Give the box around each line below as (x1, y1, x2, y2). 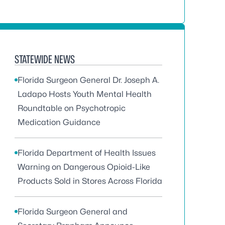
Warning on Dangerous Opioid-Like (18, 162, 150, 172)
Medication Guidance (18, 118, 100, 127)
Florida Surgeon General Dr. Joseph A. (18, 75, 159, 85)
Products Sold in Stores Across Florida (18, 176, 162, 186)
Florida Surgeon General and (18, 207, 128, 216)
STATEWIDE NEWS (15, 53, 75, 66)
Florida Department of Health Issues (18, 148, 156, 158)
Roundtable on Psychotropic (18, 103, 126, 113)
